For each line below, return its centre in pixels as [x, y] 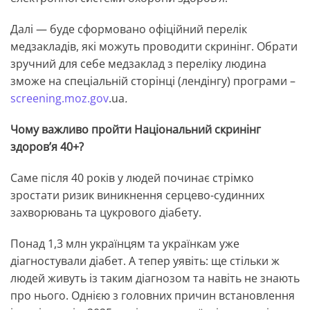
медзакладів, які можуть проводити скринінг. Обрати [154, 47]
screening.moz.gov [60, 99]
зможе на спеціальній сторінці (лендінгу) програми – [153, 81]
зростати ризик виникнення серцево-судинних [137, 195]
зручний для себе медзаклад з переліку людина [138, 64]
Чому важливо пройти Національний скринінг [136, 130]
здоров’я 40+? [47, 147]
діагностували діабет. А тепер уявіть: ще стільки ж [145, 261]
